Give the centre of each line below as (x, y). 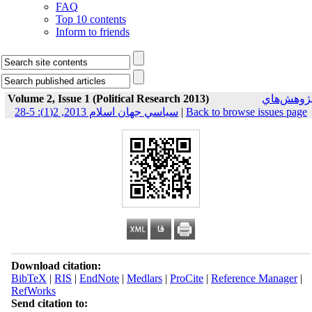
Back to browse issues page (247, 112)
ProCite (186, 278)
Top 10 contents (91, 19)
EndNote (99, 278)
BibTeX (29, 278)
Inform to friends (93, 32)
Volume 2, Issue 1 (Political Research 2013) (108, 99)
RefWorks (33, 291)
